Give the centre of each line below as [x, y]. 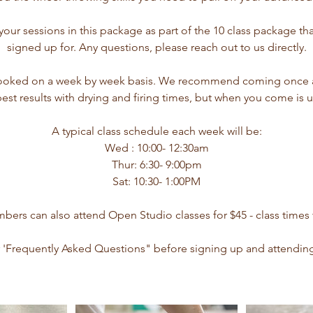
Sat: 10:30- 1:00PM [156, 181]
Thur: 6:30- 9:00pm [156, 165]
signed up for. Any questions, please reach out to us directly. [156, 47]
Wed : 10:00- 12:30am [156, 148]
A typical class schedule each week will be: [156, 131]
